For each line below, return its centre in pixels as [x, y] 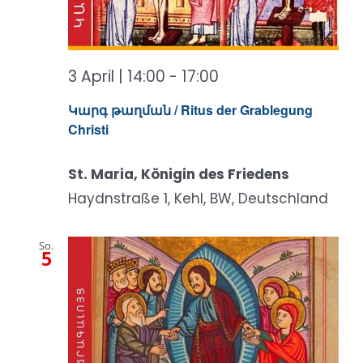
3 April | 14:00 [117, 76]
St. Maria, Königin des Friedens [179, 175]
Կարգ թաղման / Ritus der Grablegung [190, 110]
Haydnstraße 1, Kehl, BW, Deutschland [198, 199]
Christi [88, 130]
